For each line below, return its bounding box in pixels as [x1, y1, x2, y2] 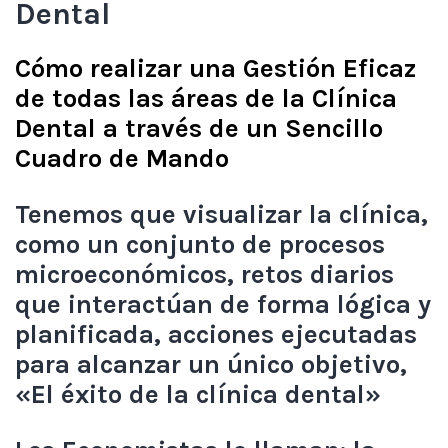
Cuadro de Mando [15, 143, 229, 174]
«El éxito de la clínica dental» [15, 379, 381, 410]
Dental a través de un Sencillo [15, 113, 383, 144]
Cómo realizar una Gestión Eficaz [15, 53, 416, 84]
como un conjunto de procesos [15, 229, 385, 260]
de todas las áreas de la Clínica [15, 83, 397, 114]
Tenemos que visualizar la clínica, [15, 199, 428, 230]
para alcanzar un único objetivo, [15, 349, 407, 380]
